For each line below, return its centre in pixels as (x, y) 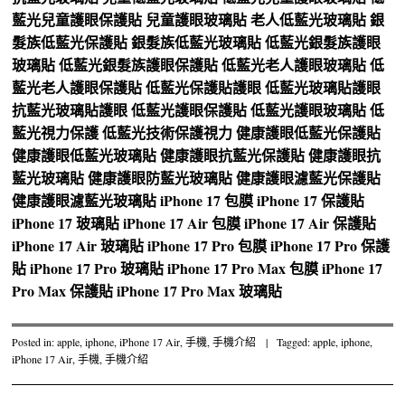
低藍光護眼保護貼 (189, 110)
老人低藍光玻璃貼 (309, 20)
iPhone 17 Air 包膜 (182, 223)
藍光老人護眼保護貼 (77, 88)
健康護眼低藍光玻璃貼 (85, 155)
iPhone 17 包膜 (207, 201)
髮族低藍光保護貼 (70, 42)
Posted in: (35, 341)
